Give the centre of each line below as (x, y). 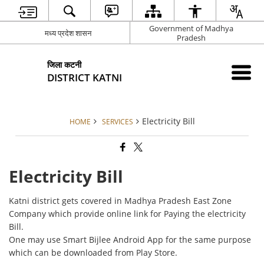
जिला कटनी (65, 64)
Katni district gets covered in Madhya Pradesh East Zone (121, 201)
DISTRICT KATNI (85, 77)
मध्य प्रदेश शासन (68, 33)
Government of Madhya (191, 28)
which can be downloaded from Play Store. (93, 253)
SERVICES (117, 121)
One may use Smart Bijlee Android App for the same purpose (130, 240)
